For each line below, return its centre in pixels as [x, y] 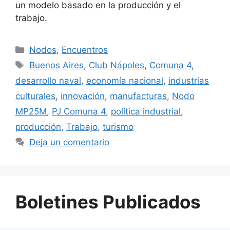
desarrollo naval [48, 80]
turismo [118, 127]
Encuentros [85, 50]
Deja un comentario [70, 142]
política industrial [146, 111]
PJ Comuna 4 [79, 111]
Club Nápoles [117, 65]
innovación [83, 96]
